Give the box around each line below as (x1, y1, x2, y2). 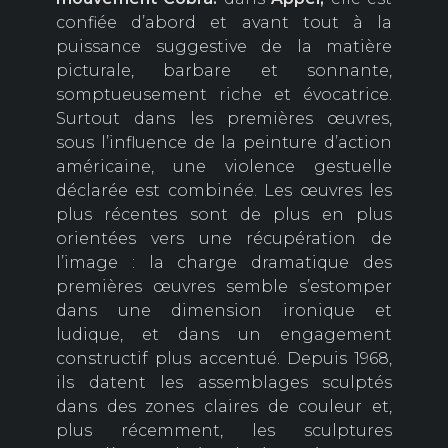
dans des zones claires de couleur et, (56, 397, 392, 417)
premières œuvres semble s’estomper (56, 277, 392, 297)
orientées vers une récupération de (56, 229, 392, 249)
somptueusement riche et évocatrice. (56, 85, 392, 105)
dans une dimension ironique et (56, 301, 392, 321)
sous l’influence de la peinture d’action (56, 133, 392, 153)
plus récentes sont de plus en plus (56, 205, 392, 225)
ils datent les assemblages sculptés (56, 373, 392, 393)
